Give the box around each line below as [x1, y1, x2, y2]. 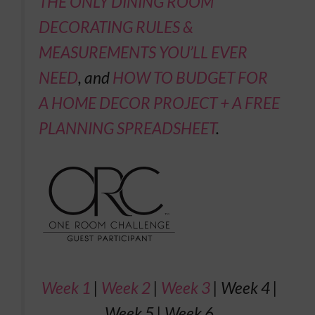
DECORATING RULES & [39, 16, 193, 37]
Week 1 [41, 277, 91, 297]
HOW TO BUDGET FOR [110, 67, 268, 87]
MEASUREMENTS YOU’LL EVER [39, 41, 247, 62]
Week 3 [160, 277, 210, 297]
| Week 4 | [210, 277, 278, 297]
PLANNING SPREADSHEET [39, 117, 216, 138]
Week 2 [101, 277, 150, 297]
